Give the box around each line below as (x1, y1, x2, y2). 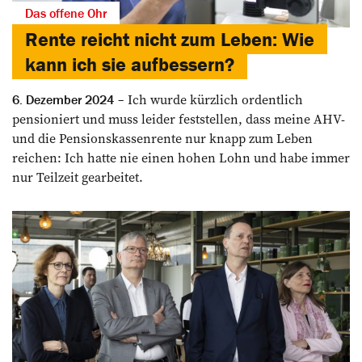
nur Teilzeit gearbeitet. (12, 168, 143, 187)
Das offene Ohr (25, 5, 107, 22)
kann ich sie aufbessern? (25, 53, 234, 77)
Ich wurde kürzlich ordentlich (124, 90, 303, 109)
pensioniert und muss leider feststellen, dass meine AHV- (12, 110, 345, 128)
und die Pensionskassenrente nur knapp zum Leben (12, 129, 313, 148)
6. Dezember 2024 (12, 91, 114, 108)
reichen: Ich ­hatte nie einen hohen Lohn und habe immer (12, 149, 350, 167)
